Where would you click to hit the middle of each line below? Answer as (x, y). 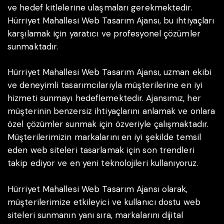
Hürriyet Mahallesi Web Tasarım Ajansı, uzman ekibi (110, 72)
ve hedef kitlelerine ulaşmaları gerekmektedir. (100, 7)
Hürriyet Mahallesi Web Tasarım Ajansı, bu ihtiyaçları (111, 20)
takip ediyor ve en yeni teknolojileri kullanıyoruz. (103, 163)
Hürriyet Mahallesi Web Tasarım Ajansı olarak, (98, 189)
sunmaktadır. (33, 46)
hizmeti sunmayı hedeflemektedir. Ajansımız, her (104, 98)
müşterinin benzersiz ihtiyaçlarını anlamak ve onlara (111, 111)
